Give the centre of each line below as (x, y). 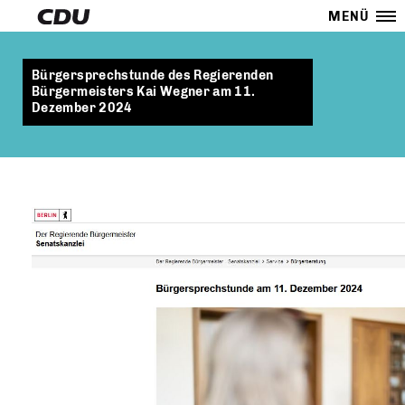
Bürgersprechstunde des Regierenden (153, 75)
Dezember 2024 (82, 108)
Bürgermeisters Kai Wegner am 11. (144, 92)
